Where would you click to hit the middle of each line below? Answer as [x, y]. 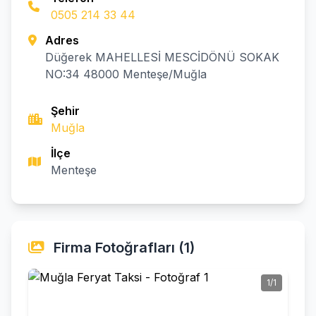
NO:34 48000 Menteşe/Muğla [126, 74]
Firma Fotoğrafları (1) [122, 248]
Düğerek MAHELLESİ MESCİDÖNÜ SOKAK [163, 57]
